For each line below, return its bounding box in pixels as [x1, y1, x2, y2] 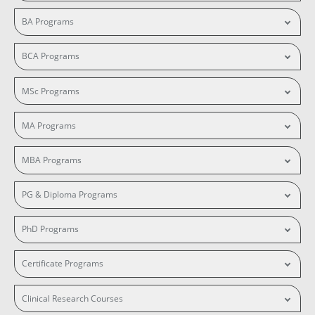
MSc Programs [21, 84, 79, 97]
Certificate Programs [21, 257, 103, 270]
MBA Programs [21, 153, 82, 166]
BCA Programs [21, 50, 79, 63]
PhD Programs [21, 223, 79, 236]
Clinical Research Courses [21, 292, 123, 304]
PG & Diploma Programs [21, 188, 117, 201]
